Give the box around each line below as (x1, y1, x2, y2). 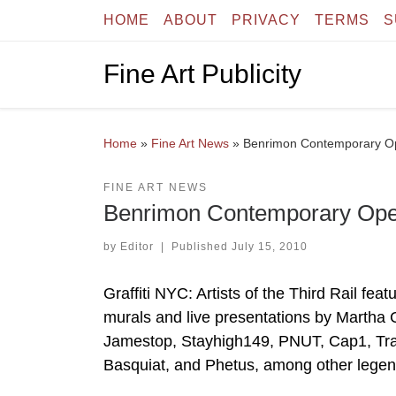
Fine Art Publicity (103, 59, 301, 89)
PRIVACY (232, 12, 301, 27)
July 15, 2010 (231, 240, 308, 253)
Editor (120, 240, 154, 253)
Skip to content (24, 17, 118, 32)
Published (171, 240, 232, 253)
